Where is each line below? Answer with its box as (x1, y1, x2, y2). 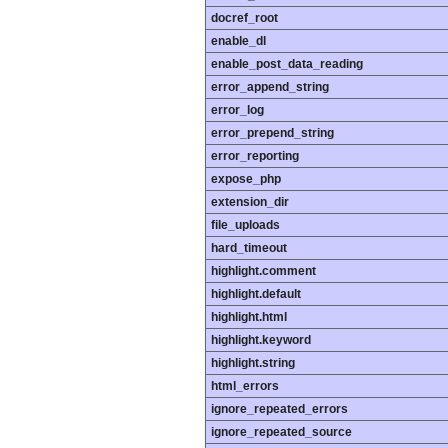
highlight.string (211, 356, 295, 371)
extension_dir (211, 195, 289, 210)
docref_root (211, 11, 278, 26)
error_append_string (211, 80, 329, 95)
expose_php (211, 172, 281, 187)
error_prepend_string (211, 126, 334, 141)
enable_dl (211, 34, 266, 49)
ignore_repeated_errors (211, 402, 348, 417)
